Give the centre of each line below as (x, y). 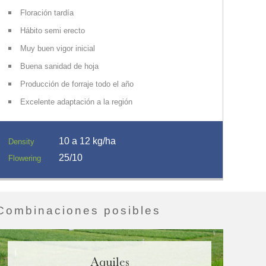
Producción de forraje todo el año (77, 84)
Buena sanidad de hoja (59, 66)
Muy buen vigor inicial (58, 48)
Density (21, 142)
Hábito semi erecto (53, 31)
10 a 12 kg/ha (87, 141)
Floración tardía (47, 13)
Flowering (25, 158)
